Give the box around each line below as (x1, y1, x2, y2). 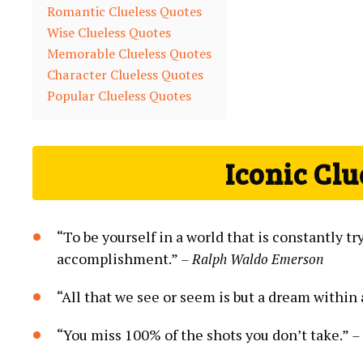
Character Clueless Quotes (47, 65, 203, 83)
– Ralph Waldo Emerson (181, 249, 323, 268)
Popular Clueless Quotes (47, 86, 191, 105)
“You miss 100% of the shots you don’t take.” (57, 324, 352, 344)
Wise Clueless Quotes (47, 23, 171, 41)
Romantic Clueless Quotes (47, 2, 202, 20)
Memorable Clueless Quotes (47, 44, 211, 62)
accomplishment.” (57, 248, 181, 268)
